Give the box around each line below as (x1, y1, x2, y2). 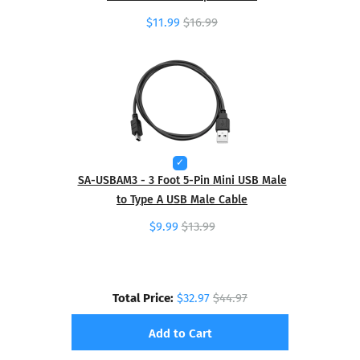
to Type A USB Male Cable (117, 190, 247, 207)
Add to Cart (148, 322, 212, 342)
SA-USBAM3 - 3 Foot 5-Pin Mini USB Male (77, 170, 287, 188)
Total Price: (112, 287, 174, 306)
